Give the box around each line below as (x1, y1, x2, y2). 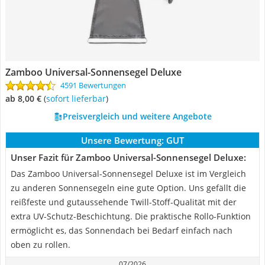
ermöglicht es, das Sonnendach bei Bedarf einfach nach (11, 225, 232, 236)
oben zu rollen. (11, 239, 70, 250)
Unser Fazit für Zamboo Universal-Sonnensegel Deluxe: (11, 151, 246, 163)
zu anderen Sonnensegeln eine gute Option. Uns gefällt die (11, 182, 246, 193)
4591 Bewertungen (60, 80, 126, 91)
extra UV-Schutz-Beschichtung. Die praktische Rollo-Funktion (11, 211, 251, 222)
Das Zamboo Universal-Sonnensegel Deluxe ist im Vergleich (11, 168, 246, 179)
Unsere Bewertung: (81, 134, 164, 146)
